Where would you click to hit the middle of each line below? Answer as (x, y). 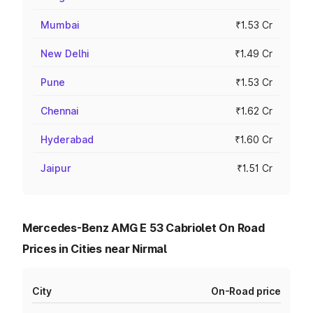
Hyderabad (67, 139)
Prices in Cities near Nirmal (95, 249)
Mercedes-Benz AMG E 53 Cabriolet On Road (144, 228)
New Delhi (65, 53)
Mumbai (60, 25)
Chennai (60, 111)
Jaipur (56, 168)
